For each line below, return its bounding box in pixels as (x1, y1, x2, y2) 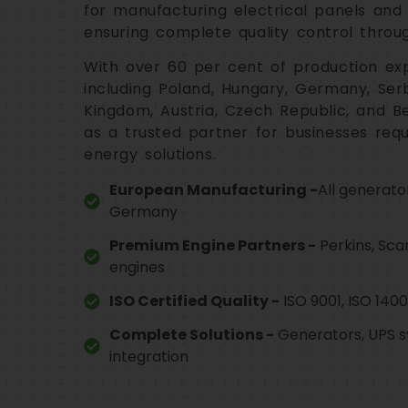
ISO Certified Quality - (108, 290, 280, 311)
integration (108, 345, 189, 367)
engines (108, 256, 165, 278)
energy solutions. (84, 144, 217, 166)
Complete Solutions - (108, 323, 274, 345)
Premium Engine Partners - (108, 234, 316, 256)
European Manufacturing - (108, 178, 318, 200)
